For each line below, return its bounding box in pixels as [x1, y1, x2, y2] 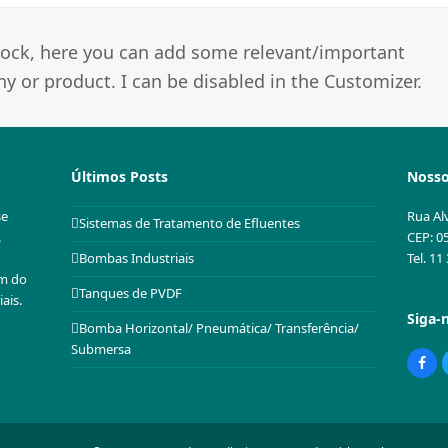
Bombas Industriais [78, 249, 194, 268]
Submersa [70, 340, 131, 359]
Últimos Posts [70, 166, 168, 186]
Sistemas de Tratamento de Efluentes [78, 214, 300, 233]
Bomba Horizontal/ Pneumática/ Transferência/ [78, 319, 359, 338]
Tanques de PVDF [78, 284, 182, 303]
